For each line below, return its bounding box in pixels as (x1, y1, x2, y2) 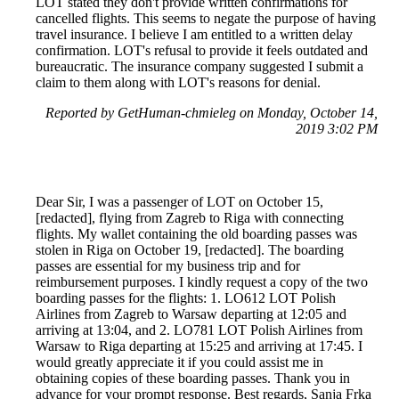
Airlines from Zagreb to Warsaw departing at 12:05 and (36, 306, 346, 322)
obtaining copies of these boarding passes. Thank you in (36, 370, 350, 387)
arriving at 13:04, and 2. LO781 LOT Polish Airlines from (36, 322, 362, 338)
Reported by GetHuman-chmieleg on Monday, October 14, (45, 105, 378, 121)
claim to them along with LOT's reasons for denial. (36, 75, 321, 91)
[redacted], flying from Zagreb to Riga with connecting (36, 210, 344, 226)
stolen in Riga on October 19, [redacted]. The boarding (36, 242, 344, 258)
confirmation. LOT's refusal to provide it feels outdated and (36, 43, 368, 59)
